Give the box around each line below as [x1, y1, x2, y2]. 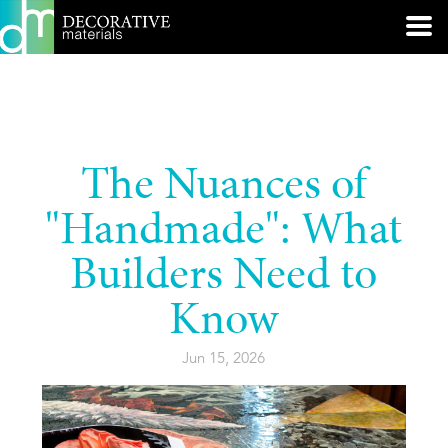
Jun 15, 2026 [182, 348, 266, 369]
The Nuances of [80, 165, 367, 211]
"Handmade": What [45, 210, 403, 256]
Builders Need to [70, 255, 378, 301]
